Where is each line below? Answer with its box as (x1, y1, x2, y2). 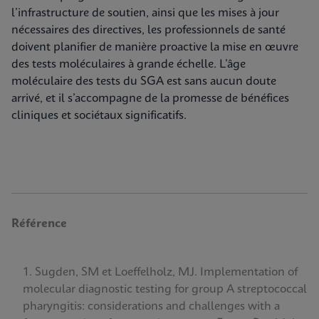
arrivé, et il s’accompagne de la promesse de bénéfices (11, 93, 289, 105)
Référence (11, 218, 67, 230)
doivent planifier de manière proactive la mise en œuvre (11, 41, 298, 53)
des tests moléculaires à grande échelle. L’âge (11, 58, 246, 70)
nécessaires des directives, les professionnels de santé (11, 24, 286, 36)
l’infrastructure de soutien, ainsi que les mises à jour (11, 7, 279, 19)
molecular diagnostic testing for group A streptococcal (23, 283, 307, 296)
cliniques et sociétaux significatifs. (11, 110, 187, 122)
